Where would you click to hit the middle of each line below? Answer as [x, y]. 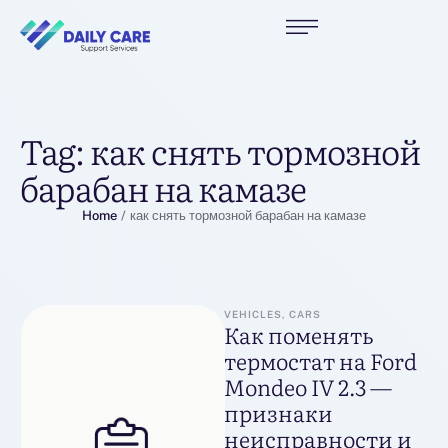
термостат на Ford [320, 361]
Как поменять [298, 335]
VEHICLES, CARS [272, 314]
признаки [278, 413]
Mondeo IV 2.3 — [308, 387]
